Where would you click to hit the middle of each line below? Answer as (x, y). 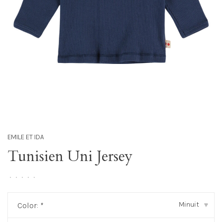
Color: (29, 205)
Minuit (189, 204)
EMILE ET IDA (26, 137)
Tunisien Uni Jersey (70, 156)
